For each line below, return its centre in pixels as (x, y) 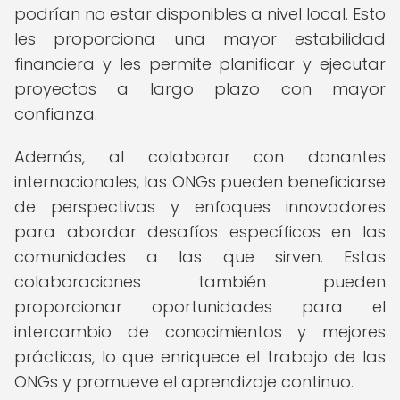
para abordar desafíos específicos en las (200, 232)
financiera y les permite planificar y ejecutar (200, 64)
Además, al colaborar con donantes (200, 157)
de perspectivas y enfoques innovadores (200, 207)
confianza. (56, 114)
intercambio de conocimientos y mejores (200, 332)
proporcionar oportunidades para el (200, 307)
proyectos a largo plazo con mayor (200, 89)
